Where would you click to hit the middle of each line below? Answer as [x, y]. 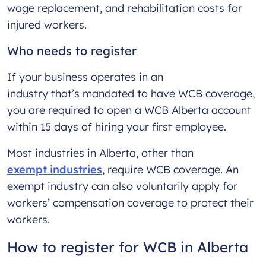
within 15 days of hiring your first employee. [120, 127]
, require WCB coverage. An [170, 170]
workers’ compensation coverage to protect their [130, 203]
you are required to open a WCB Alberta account [129, 110]
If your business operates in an [85, 77]
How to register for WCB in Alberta [128, 247]
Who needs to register [74, 51]
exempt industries [55, 170]
